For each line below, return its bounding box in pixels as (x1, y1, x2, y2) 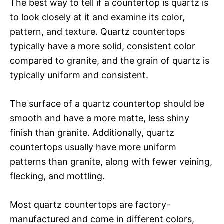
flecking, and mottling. (10, 170, 105, 181)
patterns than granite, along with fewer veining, (10, 156, 212, 167)
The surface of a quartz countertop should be (10, 98, 204, 109)
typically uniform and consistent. (10, 69, 148, 80)
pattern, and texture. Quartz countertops (10, 26, 185, 37)
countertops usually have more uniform (10, 141, 176, 152)
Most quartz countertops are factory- (10, 199, 170, 210)
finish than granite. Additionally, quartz (10, 127, 174, 138)
